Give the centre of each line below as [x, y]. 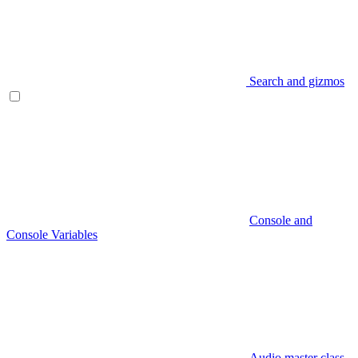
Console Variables [52, 234]
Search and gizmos [297, 81]
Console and [281, 220]
